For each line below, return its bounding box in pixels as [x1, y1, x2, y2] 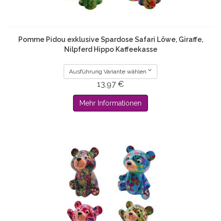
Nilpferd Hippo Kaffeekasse [64, 45, 157, 54]
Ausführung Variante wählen [69, 68, 147, 75]
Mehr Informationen [79, 99, 142, 108]
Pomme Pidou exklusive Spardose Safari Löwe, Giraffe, [18, 36, 203, 44]
